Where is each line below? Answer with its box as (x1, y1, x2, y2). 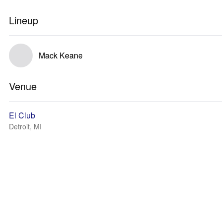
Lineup (9, 13, 38, 27)
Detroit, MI (9, 121, 42, 131)
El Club (9, 110, 35, 121)
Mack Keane (39, 50, 83, 61)
